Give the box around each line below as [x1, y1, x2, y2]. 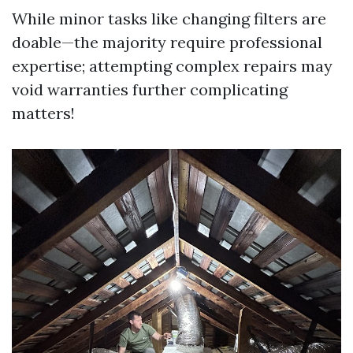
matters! [12, 103, 75, 123]
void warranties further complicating [12, 80, 288, 99]
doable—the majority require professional [12, 32, 322, 52]
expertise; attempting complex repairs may [12, 56, 333, 76]
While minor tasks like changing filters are [12, 9, 326, 28]
